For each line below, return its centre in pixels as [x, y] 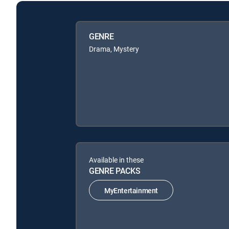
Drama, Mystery [114, 49]
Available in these [116, 160]
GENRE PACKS [115, 171]
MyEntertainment [131, 190]
